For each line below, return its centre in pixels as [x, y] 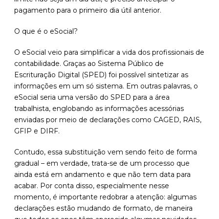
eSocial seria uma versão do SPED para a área [92, 98]
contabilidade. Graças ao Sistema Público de [89, 64]
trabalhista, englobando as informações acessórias [99, 109]
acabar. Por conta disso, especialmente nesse [92, 186]
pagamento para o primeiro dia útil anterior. [88, 11]
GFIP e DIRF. [37, 131]
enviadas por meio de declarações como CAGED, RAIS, [108, 120]
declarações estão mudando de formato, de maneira [103, 208]
